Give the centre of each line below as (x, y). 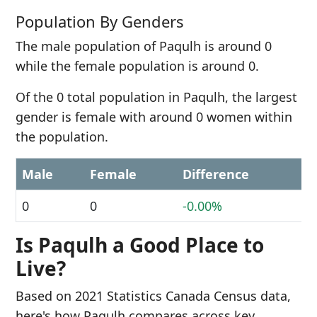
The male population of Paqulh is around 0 (144, 46)
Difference (216, 174)
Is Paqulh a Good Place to (140, 245)
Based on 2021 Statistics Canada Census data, (153, 296)
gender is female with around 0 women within (154, 117)
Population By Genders (100, 21)
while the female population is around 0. (137, 66)
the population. (62, 137)
